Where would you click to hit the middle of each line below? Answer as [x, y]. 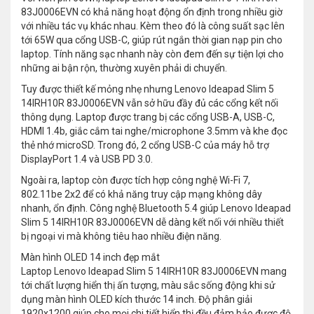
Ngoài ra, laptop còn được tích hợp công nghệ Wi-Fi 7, [136, 180]
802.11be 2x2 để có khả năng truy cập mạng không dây [142, 194]
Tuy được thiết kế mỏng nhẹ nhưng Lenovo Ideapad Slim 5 [148, 89]
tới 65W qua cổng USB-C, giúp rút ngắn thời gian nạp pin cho [152, 40]
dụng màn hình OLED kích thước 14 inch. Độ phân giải [137, 300]
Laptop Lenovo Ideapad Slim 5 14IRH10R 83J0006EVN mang [154, 272]
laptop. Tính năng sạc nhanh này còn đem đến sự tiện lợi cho [152, 54]
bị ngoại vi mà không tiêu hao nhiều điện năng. [121, 237]
